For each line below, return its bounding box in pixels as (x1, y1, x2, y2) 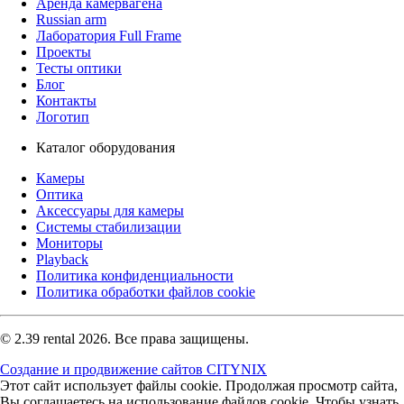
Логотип (36, 108, 89, 124)
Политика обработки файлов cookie (36, 283, 255, 299)
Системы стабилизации (36, 218, 181, 234)
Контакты (36, 92, 96, 108)
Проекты (36, 43, 91, 60)
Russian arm (36, 11, 106, 27)
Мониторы (36, 234, 103, 251)
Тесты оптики (36, 60, 122, 76)
